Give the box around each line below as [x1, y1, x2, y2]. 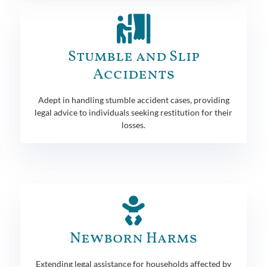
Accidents [92, 64, 175, 85]
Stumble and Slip [67, 46, 200, 67]
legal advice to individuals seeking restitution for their [35, 107, 232, 117]
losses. [122, 119, 145, 130]
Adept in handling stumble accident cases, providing [38, 94, 229, 105]
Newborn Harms [70, 228, 197, 249]
